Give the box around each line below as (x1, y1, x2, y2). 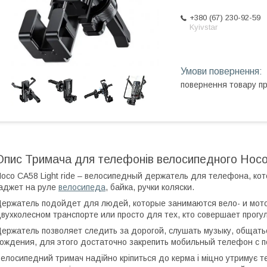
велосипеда (58, 182, 105, 192)
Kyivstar (190, 23, 218, 32)
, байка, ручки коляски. (105, 182, 194, 192)
